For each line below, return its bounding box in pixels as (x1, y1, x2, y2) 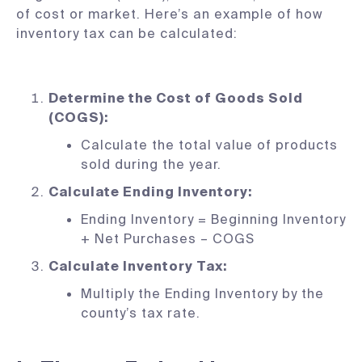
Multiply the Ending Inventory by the (81, 285, 324, 302)
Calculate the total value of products (81, 137, 338, 154)
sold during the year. (81, 156, 221, 173)
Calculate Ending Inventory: (48, 183, 252, 200)
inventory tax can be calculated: (16, 25, 238, 42)
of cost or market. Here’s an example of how (16, 6, 323, 23)
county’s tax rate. (81, 305, 200, 322)
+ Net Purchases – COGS (81, 230, 255, 247)
